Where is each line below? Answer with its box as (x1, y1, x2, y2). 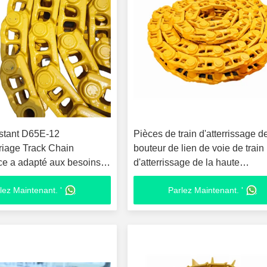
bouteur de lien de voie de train (133, 143, 265, 153)
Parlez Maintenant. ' (168, 185, 244, 195)
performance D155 (133, 172, 213, 182)
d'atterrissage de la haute (133, 157, 240, 167)
